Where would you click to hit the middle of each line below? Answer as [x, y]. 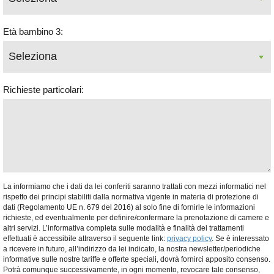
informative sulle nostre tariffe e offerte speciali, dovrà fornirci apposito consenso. [137, 259]
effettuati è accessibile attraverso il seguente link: [85, 238]
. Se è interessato [240, 238]
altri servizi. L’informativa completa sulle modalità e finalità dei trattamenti [124, 228]
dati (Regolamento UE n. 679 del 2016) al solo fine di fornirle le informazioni [129, 207]
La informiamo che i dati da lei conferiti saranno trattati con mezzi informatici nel [135, 186]
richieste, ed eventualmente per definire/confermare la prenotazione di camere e [136, 217]
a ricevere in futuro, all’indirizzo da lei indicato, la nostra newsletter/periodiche [132, 249]
